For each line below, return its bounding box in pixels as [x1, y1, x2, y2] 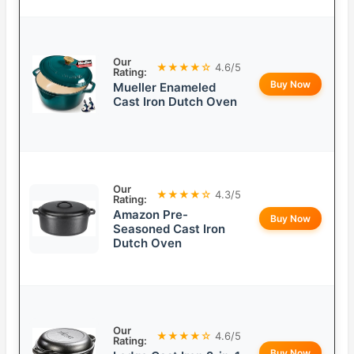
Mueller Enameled [113, 80, 216, 96]
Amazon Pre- [113, 207, 188, 223]
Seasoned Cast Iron [113, 221, 225, 237]
